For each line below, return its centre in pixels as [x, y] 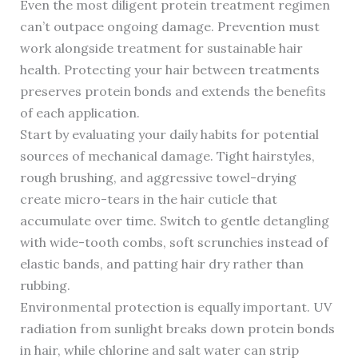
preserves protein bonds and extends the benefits [173, 91]
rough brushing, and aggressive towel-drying [158, 178]
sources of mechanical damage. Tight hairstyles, [167, 156]
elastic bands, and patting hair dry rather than [161, 264]
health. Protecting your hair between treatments [169, 70]
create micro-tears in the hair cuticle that [148, 199]
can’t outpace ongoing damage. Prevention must [169, 27]
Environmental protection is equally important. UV [175, 307]
